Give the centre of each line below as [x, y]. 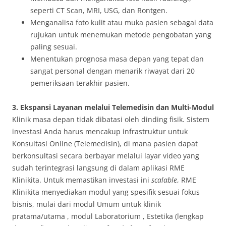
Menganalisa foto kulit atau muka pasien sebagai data [122, 22]
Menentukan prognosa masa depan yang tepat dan [117, 59]
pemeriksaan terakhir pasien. [80, 83]
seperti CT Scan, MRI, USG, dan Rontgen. [99, 10]
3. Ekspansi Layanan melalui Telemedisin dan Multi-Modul [113, 107]
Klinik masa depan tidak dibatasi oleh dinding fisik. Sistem [111, 119]
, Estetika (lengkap [173, 216]
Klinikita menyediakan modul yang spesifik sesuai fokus [106, 192]
